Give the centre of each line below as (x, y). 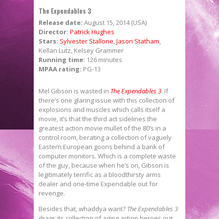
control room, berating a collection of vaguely (105, 137)
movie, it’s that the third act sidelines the (98, 119)
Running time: (63, 59)
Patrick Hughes (92, 32)
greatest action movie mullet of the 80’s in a (102, 128)
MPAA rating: (61, 69)
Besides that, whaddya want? (83, 208)
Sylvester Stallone (87, 41)
